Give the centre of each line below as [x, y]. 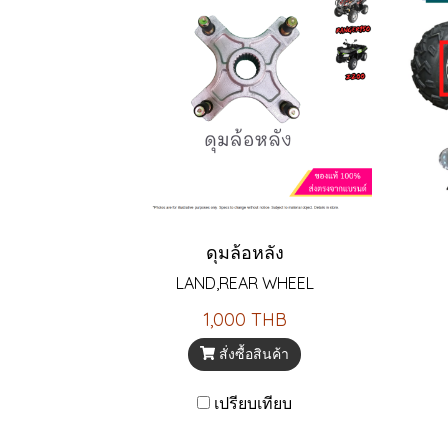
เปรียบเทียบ [253, 402]
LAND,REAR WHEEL [244, 282]
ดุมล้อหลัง [244, 252]
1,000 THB [244, 319]
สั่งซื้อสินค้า [254, 353]
